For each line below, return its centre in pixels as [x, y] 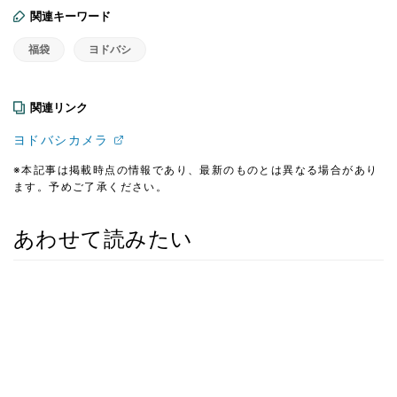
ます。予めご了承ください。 [91, 186]
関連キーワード [70, 16]
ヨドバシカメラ [61, 139]
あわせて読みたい [103, 238]
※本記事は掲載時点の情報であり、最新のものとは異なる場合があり [196, 169]
